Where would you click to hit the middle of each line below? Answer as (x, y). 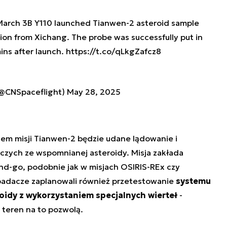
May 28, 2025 (93, 92)
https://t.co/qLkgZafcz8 (113, 51)
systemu (193, 181)
